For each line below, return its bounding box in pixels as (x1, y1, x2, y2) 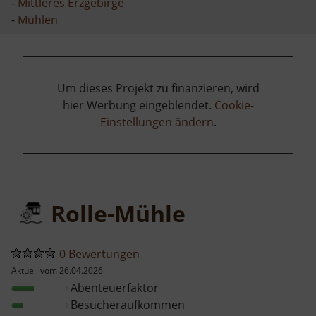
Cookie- (214, 97, 254, 113)
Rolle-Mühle (51, 197, 186, 229)
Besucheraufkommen (68, 296, 185, 312)
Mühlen (18, 11, 58, 28)
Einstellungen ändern (99, 114, 214, 130)
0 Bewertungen (59, 245, 140, 262)
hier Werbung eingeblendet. (62, 97, 214, 113)
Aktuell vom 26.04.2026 (11, 264, 103, 276)
